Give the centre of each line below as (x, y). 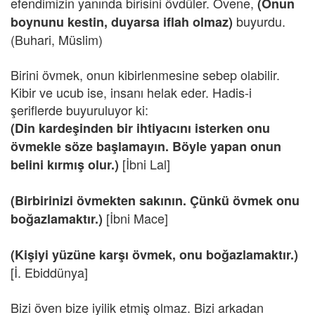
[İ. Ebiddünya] (49, 272)
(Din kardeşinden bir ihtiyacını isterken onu (140, 128)
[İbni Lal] (146, 164)
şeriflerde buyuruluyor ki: (79, 110)
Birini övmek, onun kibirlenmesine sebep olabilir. (145, 75)
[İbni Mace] (135, 218)
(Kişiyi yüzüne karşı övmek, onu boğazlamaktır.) (154, 255)
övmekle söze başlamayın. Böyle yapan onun (146, 146)
